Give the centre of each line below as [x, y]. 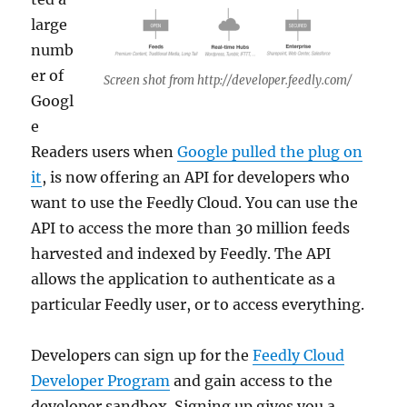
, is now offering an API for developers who [196, 178]
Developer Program [101, 381]
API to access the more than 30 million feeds [191, 228]
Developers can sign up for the [142, 356]
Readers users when [104, 152]
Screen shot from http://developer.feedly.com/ [227, 81]
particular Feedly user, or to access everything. [198, 305]
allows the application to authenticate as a [184, 279]
